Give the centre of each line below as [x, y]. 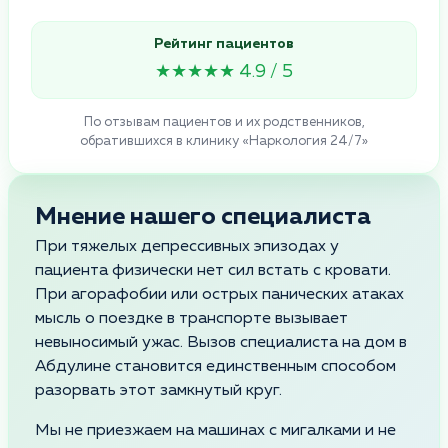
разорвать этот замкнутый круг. [158, 390]
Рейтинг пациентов [224, 43]
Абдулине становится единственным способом [215, 366]
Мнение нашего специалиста [203, 216]
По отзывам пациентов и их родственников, [224, 122]
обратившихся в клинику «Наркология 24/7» [224, 141]
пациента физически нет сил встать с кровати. [213, 270]
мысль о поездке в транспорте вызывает [191, 318]
